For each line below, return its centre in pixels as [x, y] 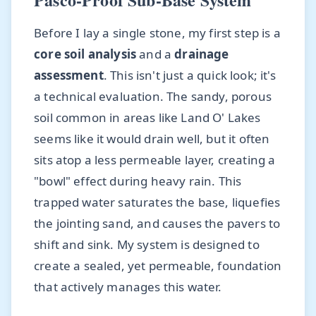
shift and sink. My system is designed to [147, 244]
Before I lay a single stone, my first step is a [157, 32]
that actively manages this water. [128, 286]
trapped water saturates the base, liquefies [157, 202]
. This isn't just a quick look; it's [189, 75]
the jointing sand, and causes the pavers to [157, 223]
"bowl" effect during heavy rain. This [138, 181]
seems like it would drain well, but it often [152, 138]
